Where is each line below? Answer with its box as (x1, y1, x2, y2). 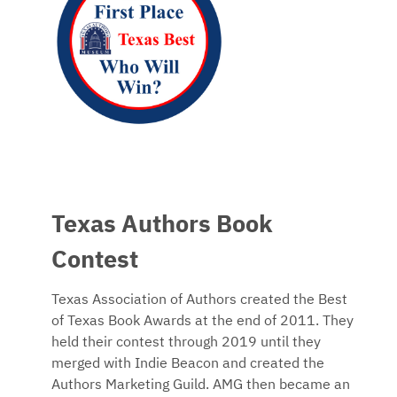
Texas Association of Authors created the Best (51, 293, 347, 308)
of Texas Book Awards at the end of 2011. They (51, 315, 354, 330)
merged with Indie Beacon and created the (51, 357, 324, 372)
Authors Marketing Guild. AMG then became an (51, 378, 350, 393)
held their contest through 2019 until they (51, 336, 321, 351)
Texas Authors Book (51, 214, 273, 238)
